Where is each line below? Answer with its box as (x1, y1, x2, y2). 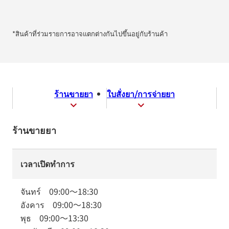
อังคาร (20, 198, 53, 211)
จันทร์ (20, 185, 49, 197)
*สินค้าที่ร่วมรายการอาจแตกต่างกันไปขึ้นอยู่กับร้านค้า (12, 29, 168, 38)
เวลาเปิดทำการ (20, 157, 75, 170)
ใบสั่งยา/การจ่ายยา (107, 87, 175, 100)
